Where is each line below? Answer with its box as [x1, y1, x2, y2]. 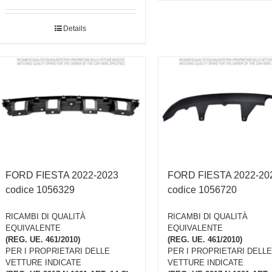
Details [63, 24, 87, 33]
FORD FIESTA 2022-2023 [5, 169, 118, 180]
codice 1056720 [167, 184, 237, 195]
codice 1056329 [5, 184, 75, 195]
